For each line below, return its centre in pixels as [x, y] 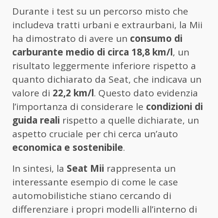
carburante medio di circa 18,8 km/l [92, 52]
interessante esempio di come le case [95, 182]
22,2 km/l [73, 93]
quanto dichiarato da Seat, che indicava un [107, 80]
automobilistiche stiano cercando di [92, 196]
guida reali [36, 120]
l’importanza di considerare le [79, 107]
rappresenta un [140, 169]
